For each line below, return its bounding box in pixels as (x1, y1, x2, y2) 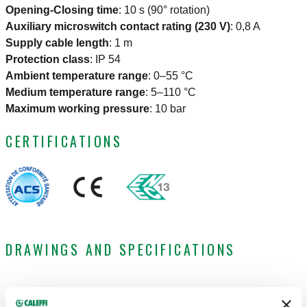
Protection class (5, 53, 90, 66)
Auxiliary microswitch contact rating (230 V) (5, 21, 230, 33)
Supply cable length (5, 37, 109, 49)
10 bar (155, 103, 186, 115)
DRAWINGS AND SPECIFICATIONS (5, 239, 236, 260)
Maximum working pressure (5, 103, 149, 115)
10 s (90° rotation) (124, 4, 210, 16)
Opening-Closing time (5, 4, 119, 16)
